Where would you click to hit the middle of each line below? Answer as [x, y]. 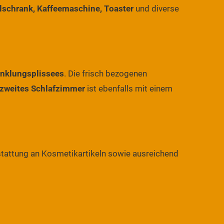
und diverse [156, 8]
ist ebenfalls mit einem [129, 88]
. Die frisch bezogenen [105, 73]
